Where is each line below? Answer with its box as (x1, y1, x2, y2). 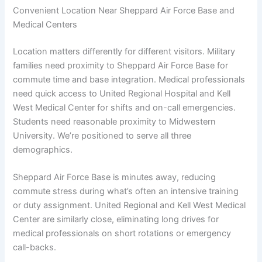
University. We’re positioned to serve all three (13, 130, 192, 141)
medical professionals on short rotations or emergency (13, 228, 232, 239)
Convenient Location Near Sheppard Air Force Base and (13, 5, 235, 16)
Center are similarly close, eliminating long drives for (13, 214, 219, 225)
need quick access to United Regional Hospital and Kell (13, 88, 231, 99)
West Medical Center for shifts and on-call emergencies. (13, 102, 236, 113)
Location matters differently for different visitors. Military (13, 46, 236, 57)
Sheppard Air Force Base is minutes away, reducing (13, 172, 216, 183)
